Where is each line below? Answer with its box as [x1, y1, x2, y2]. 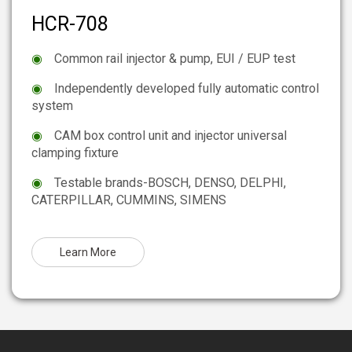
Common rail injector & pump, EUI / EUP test [54, 51, 295, 67]
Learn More [60, 246, 116, 259]
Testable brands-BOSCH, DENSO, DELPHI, [54, 175, 286, 191]
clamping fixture [31, 145, 119, 161]
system [31, 98, 73, 114]
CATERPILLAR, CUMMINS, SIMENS [31, 192, 226, 208]
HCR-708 [31, 13, 108, 36]
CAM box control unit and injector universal [54, 128, 287, 144]
